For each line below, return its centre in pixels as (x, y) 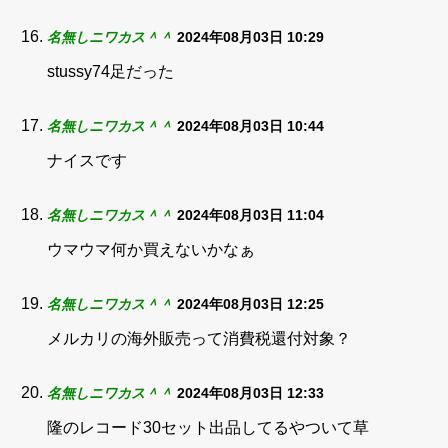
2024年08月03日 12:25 (250, 304)
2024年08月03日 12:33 (250, 393)
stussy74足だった (110, 71)
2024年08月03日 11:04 (250, 215)
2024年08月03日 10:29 (250, 37)
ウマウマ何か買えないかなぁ (151, 249)
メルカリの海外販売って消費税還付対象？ (199, 338)
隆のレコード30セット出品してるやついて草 (208, 427)
